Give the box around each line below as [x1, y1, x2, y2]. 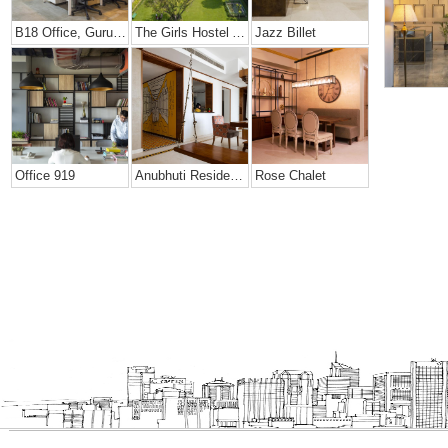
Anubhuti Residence [230, 167, 244, 183]
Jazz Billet [255, 24, 317, 40]
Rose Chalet [255, 167, 327, 183]
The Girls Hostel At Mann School [232, 24, 246, 40]
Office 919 [15, 167, 76, 183]
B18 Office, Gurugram [113, 24, 127, 40]
